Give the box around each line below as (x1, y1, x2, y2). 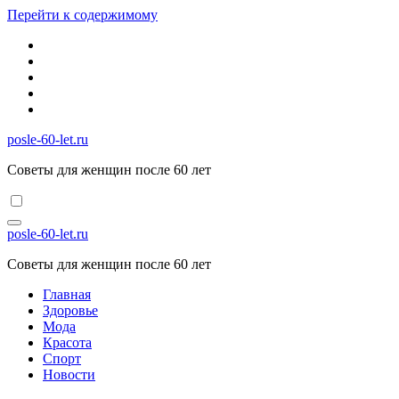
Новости (43, 367, 95, 382)
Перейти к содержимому (7, 7, 158, 22)
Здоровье (43, 303, 98, 318)
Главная (43, 287, 91, 302)
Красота (43, 335, 92, 350)
